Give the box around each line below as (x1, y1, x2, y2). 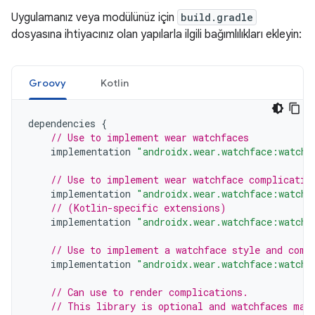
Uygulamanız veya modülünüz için (11, 11, 177, 25)
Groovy (29, 77, 67, 89)
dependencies (28, 117, 96, 130)
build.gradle (181, 11, 253, 24)
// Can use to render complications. (51, 285, 248, 299)
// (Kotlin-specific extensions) (51, 201, 226, 214)
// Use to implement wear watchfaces (51, 131, 249, 144)
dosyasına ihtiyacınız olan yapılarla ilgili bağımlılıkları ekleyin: (11, 27, 302, 41)
